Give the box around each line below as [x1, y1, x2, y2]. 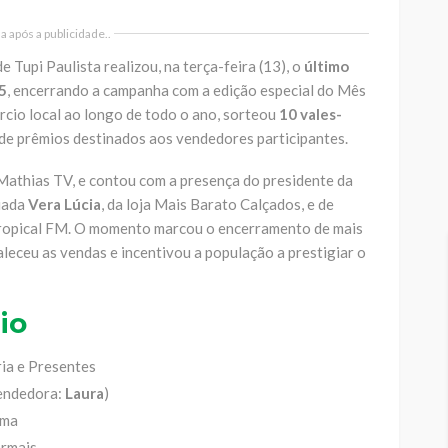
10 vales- [279, 104, 342, 123]
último [304, 56, 349, 75]
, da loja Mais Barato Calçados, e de [101, 194, 334, 213]
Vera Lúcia [28, 194, 101, 213]
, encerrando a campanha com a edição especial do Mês [7, 80, 366, 99]
